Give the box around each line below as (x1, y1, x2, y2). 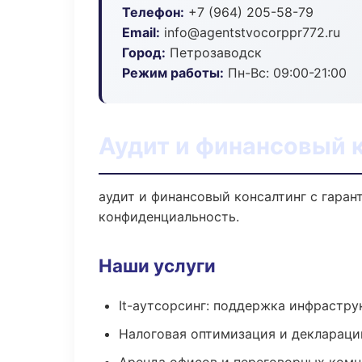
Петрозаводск (166, 44, 262, 61)
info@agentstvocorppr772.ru (160, 24, 340, 40)
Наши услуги (99, 255, 216, 276)
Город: (122, 44, 166, 61)
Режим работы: (122, 65, 224, 81)
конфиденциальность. (99, 208, 239, 225)
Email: (122, 24, 160, 40)
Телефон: (122, 4, 184, 20)
